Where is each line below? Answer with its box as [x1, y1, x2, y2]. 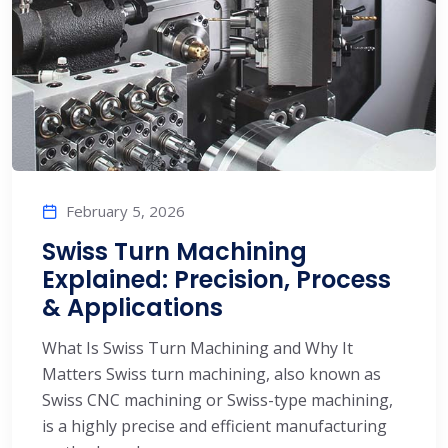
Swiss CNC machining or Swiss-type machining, [42, 388, 393, 411]
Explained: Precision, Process [42, 262, 391, 296]
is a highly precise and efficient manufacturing [42, 414, 387, 437]
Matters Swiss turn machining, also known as [42, 362, 381, 385]
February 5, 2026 [66, 200, 185, 221]
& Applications [42, 290, 223, 324]
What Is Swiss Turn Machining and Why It [42, 336, 353, 359]
